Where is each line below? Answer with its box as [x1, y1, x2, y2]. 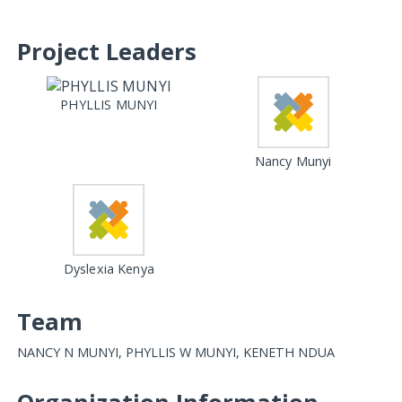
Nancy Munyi [254, 153, 332, 170]
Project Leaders [16, 35, 197, 67]
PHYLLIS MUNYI [60, 96, 158, 114]
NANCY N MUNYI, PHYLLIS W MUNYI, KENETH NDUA [16, 343, 335, 361]
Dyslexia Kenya [63, 260, 154, 278]
